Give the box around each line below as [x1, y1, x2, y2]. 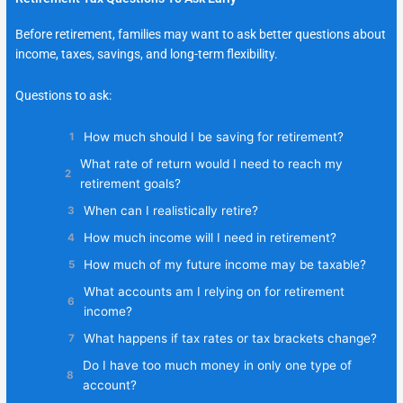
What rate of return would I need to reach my [80, 156, 344, 171]
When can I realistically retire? [84, 202, 259, 218]
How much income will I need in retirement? [84, 229, 337, 245]
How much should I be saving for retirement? [84, 129, 345, 144]
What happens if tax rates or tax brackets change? [84, 330, 378, 345]
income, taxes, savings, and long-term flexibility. [15, 46, 279, 61]
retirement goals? [80, 175, 182, 191]
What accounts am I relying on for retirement [83, 283, 345, 299]
